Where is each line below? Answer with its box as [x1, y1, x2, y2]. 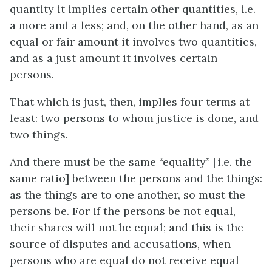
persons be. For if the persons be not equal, [10, 204, 236, 218]
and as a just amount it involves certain [10, 51, 217, 65]
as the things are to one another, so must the [10, 188, 245, 202]
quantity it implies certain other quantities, [10, 2, 241, 16]
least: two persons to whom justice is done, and [10, 111, 259, 125]
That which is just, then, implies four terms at [10, 95, 250, 109]
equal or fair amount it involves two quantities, [10, 35, 257, 49]
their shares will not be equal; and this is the [10, 220, 243, 234]
